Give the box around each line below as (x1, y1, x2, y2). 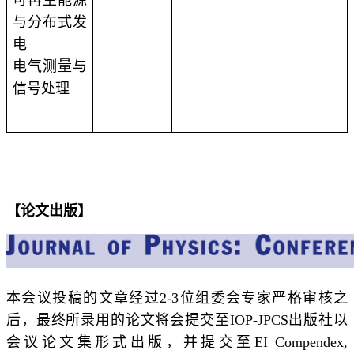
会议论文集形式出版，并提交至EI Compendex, (6, 333, 348, 350)
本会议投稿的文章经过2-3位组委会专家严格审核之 (6, 289, 348, 306)
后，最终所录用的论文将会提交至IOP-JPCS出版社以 (6, 311, 348, 328)
